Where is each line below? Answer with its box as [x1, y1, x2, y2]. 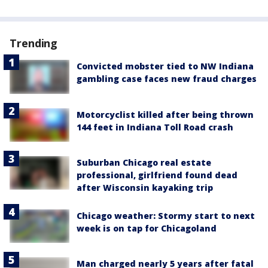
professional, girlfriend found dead [77, 169, 237, 181]
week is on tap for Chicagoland [77, 222, 217, 234]
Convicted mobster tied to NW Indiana [77, 60, 254, 72]
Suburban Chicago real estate [77, 156, 211, 168]
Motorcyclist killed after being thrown [77, 108, 254, 120]
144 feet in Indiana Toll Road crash [77, 121, 233, 133]
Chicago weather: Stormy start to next [77, 209, 255, 221]
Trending [10, 36, 58, 51]
